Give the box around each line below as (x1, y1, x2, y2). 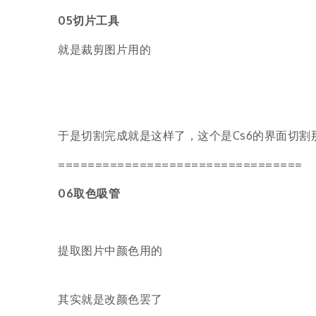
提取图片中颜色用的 (58, 243, 163, 258)
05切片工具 (58, 13, 119, 28)
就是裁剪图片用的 (58, 42, 151, 56)
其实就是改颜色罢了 (58, 292, 163, 307)
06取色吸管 (58, 186, 120, 200)
